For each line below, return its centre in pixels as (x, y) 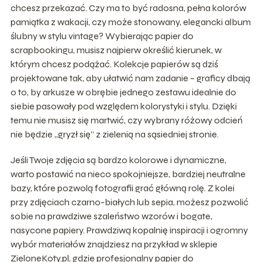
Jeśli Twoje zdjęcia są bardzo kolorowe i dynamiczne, (118, 160)
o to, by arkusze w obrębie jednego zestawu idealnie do (123, 92)
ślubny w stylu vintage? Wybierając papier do (102, 36)
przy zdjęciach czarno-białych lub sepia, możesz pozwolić (129, 202)
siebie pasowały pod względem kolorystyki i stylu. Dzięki (123, 106)
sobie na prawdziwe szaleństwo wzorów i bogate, (111, 216)
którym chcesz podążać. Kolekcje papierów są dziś (114, 64)
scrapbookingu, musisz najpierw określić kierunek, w (116, 50)
